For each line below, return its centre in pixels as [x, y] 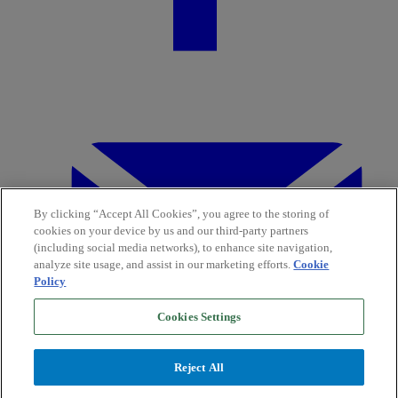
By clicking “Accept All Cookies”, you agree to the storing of [182, 214]
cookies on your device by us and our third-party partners [171, 231]
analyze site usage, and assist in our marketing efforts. [164, 264]
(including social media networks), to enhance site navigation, [183, 247]
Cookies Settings [199, 317]
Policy [50, 281]
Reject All [199, 367]
